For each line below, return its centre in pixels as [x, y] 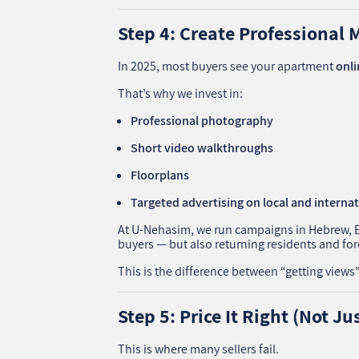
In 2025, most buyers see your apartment [227, 66]
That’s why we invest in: [181, 93]
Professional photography [202, 120]
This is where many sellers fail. [199, 349]
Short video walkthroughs [202, 147]
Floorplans [160, 175]
